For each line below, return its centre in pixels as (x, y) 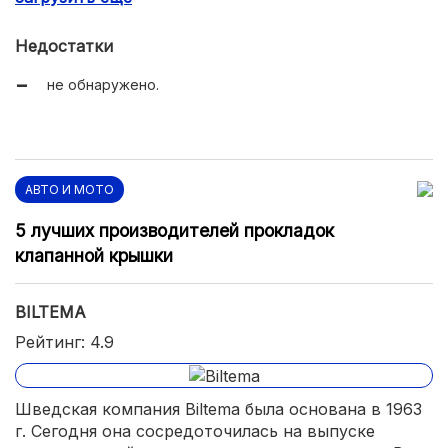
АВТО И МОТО (69, 189)
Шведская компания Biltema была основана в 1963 (218, 409)
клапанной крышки (94, 255)
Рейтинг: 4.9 (64, 341)
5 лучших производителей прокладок (174, 230)
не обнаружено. (103, 84)
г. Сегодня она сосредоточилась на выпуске (195, 431)
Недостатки (64, 45)
